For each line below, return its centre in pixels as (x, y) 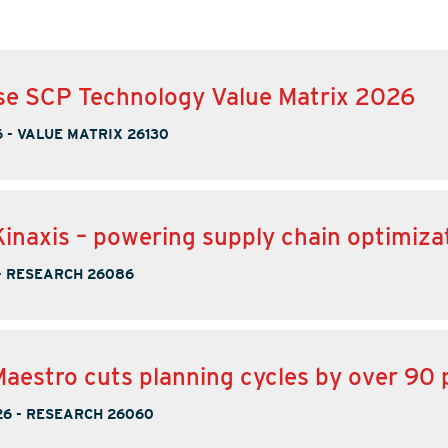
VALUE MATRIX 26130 (93, 134)
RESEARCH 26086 (70, 274)
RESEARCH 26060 (90, 414)
